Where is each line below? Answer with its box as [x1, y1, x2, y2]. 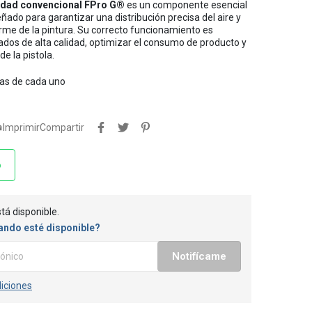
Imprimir [3, 122, 40, 133]
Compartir [40, 122, 84, 133]
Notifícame [172, 250, 226, 263]
